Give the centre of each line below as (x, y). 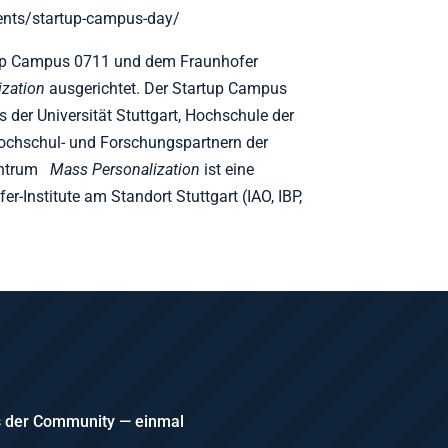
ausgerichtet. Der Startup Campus (168, 89)
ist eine (227, 170)
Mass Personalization (125, 170)
